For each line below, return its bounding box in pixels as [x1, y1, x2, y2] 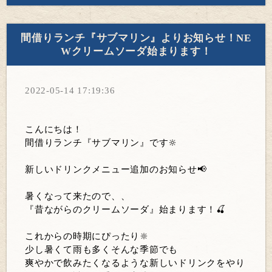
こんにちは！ [25, 124, 83, 135]
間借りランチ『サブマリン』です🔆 [25, 138, 178, 148]
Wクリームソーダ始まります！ [60, 45, 212, 57]
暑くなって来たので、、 [25, 191, 131, 202]
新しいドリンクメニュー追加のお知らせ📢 [25, 165, 207, 175]
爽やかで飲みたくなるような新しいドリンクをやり [25, 258, 245, 268]
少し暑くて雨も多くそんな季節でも [25, 245, 178, 255]
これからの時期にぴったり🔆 [25, 231, 149, 242]
